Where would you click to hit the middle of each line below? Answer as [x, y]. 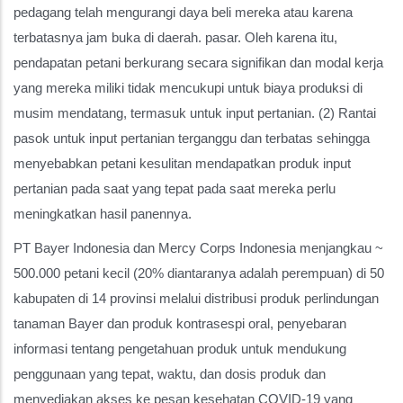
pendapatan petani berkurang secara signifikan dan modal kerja [198, 62]
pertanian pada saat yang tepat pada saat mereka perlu [175, 188]
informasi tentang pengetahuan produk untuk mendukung [180, 348]
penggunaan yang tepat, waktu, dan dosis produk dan [170, 373]
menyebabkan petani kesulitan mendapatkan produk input [182, 163]
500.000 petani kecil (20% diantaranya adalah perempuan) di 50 [199, 273]
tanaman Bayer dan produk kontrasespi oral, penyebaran [180, 323]
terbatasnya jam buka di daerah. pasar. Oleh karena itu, [175, 37]
